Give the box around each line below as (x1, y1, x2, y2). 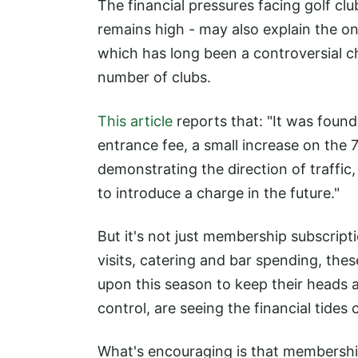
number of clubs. (97, 69, 211, 86)
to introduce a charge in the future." (97, 184, 340, 201)
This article (97, 112, 173, 129)
